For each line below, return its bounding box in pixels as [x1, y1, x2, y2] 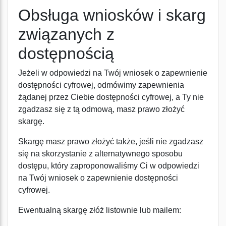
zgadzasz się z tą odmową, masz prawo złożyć [18, 105, 185, 114]
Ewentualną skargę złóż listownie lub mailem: [18, 206, 181, 214]
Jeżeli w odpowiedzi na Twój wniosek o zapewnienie [18, 69, 207, 77]
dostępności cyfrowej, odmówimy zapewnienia [18, 81, 184, 89]
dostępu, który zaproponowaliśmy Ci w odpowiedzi [18, 161, 199, 170]
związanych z [18, 25, 115, 43]
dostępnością [18, 44, 114, 63]
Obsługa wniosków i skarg [18, 6, 206, 24]
